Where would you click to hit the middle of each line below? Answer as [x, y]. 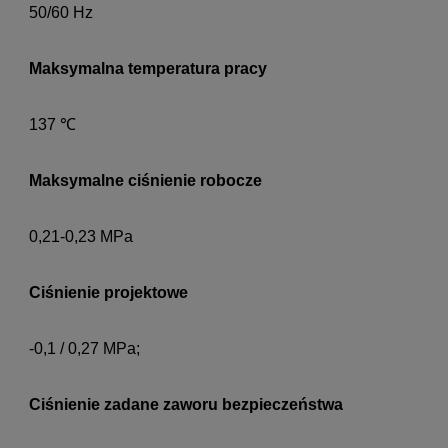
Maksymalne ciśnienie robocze [145, 181]
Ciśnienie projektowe [108, 293]
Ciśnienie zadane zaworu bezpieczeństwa [186, 405]
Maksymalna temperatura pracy [148, 69]
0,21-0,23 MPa [81, 237]
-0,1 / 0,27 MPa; [84, 349]
